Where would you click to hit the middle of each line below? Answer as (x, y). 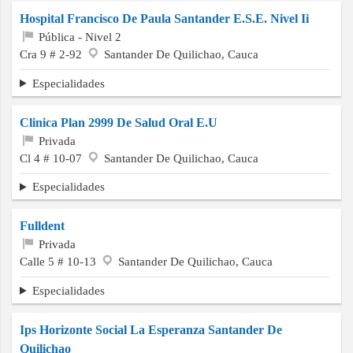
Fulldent (42, 226)
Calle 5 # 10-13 (59, 262)
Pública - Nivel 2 (78, 37)
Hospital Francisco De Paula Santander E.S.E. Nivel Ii (164, 19)
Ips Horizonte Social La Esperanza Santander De (151, 329)
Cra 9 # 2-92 (52, 54)
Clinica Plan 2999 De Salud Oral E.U (119, 122)
